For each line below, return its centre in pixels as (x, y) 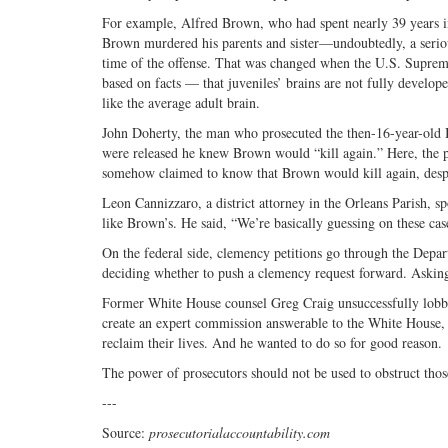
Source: (125, 433)
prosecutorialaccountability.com (239, 433)
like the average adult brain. (181, 103)
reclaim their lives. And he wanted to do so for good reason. (272, 343)
